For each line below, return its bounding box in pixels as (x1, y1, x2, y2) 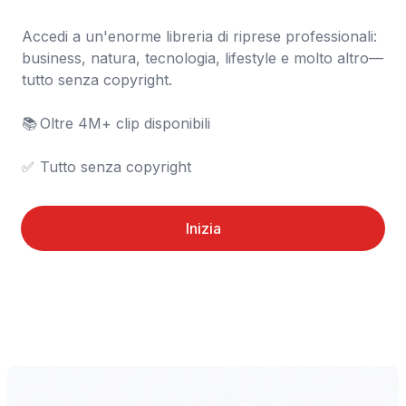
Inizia (185, 219, 221, 237)
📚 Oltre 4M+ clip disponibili (22, 114, 37, 132)
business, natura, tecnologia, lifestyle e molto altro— (22, 49, 383, 67)
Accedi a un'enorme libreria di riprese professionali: (22, 27, 377, 45)
